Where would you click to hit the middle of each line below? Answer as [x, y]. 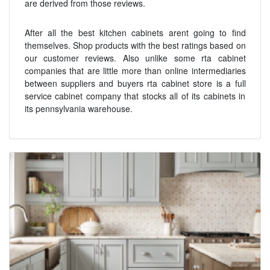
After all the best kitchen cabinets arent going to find [135, 33]
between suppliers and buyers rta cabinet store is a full [135, 83]
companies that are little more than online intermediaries [135, 71]
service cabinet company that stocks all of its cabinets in [135, 96]
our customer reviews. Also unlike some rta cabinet [135, 58]
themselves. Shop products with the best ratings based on [135, 45]
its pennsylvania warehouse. [78, 108]
